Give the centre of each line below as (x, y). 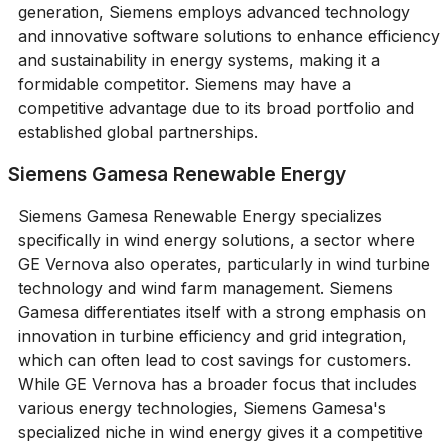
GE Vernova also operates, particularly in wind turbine (223, 263)
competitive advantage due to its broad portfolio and (215, 107)
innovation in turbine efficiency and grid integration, (212, 335)
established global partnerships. (137, 131)
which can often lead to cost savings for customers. (214, 359)
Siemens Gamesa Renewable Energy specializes (199, 215)
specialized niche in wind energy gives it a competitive (220, 431)
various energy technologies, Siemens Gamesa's (201, 407)
